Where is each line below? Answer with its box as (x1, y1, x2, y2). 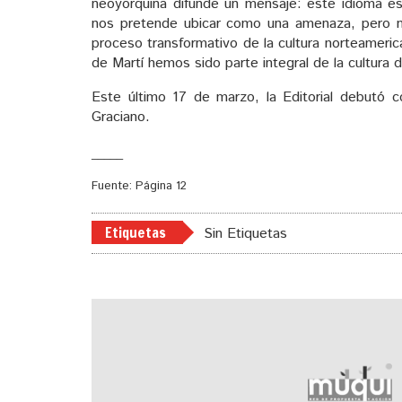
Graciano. (92, 107, 150, 128)
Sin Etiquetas (204, 223, 287, 244)
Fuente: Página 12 (92, 177, 187, 195)
